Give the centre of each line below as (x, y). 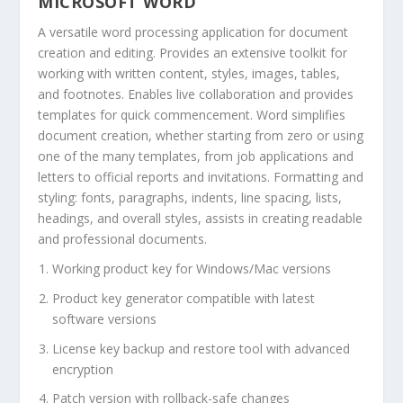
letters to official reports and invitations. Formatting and (201, 177)
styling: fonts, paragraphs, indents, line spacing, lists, (190, 198)
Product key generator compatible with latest (184, 298)
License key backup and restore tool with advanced (201, 348)
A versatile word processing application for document (193, 32)
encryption (83, 369)
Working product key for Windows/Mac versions (192, 268)
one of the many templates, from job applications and (196, 157)
